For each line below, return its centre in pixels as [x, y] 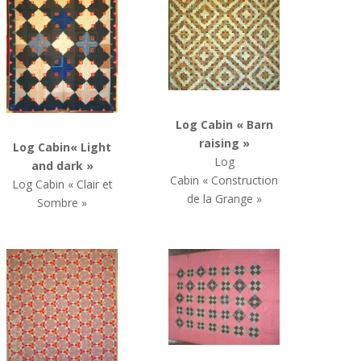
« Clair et [90, 185]
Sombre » [62, 203]
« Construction [241, 180]
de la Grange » [224, 198]
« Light [91, 147]
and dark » [62, 166]
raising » [224, 143]
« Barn [254, 124]
